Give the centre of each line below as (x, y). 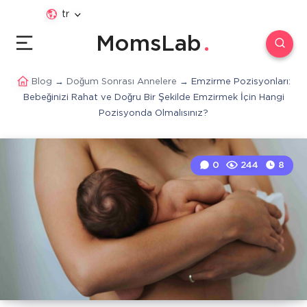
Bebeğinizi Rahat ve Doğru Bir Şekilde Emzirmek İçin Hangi (153, 98)
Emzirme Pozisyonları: (241, 82)
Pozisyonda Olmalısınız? (153, 113)
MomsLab (148, 45)
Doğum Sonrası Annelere (121, 82)
